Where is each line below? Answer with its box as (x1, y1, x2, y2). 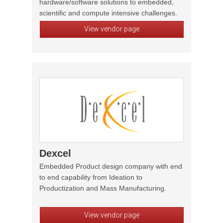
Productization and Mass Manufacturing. (39, 184, 166, 192)
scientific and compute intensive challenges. (39, 9, 177, 17)
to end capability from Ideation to (39, 173, 142, 181)
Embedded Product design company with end (39, 162, 182, 170)
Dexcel (39, 148, 71, 159)
